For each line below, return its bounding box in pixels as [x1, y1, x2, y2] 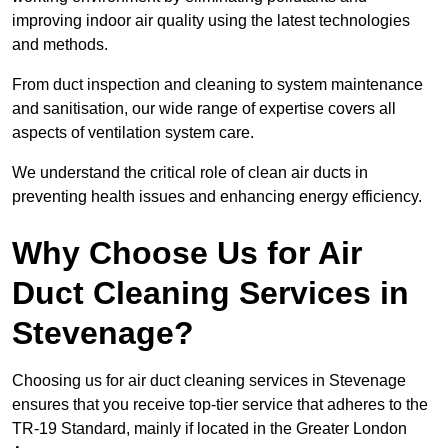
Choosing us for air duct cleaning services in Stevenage [12, 372, 406, 390]
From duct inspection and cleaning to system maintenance [12, 76, 423, 94]
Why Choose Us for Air [12, 235, 362, 272]
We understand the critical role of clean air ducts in [12, 164, 368, 182]
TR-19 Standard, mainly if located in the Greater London [12, 420, 407, 438]
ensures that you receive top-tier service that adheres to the [12, 396, 428, 414]
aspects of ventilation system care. [12, 124, 258, 142]
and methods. [12, 36, 108, 54]
